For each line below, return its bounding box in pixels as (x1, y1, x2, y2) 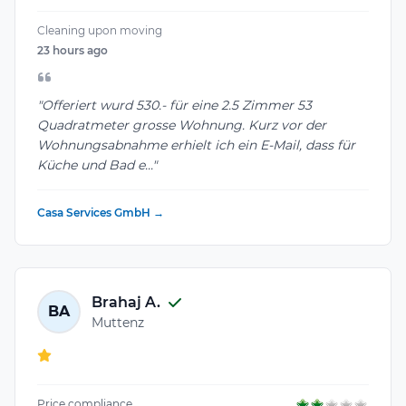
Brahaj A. (92, 293, 160, 311)
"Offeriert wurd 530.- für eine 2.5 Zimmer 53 (37, 97, 312, 114)
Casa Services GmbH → (37, 206, 164, 220)
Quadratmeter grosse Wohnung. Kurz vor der (37, 117, 326, 134)
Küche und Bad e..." (37, 157, 157, 174)
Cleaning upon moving (37, 24, 162, 38)
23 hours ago (37, 43, 108, 58)
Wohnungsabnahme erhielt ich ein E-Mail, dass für (37, 137, 355, 154)
